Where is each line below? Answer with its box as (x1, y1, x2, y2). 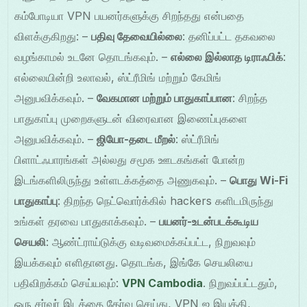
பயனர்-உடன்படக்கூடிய (159, 214, 259, 229)
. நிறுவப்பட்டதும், (203, 276, 278, 291)
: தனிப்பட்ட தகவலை (182, 29, 276, 44)
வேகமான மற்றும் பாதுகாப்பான (97, 91, 233, 106)
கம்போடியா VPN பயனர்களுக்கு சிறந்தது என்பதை (14, 9, 245, 23)
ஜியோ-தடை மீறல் (97, 132, 176, 147)
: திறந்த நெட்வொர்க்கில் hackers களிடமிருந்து (58, 194, 274, 208)
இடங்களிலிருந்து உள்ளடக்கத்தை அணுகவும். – (14, 173, 230, 188)
